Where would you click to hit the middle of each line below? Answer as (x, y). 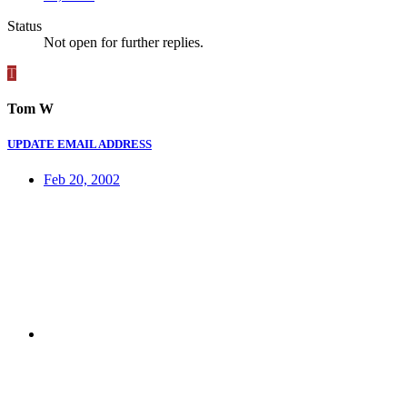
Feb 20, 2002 (82, 180)
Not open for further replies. (124, 42)
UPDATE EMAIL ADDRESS (79, 144)
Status (25, 25)
